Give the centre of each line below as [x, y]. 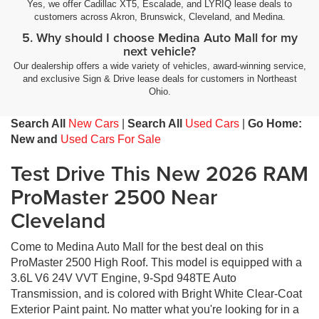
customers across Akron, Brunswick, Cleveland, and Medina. [159, 17]
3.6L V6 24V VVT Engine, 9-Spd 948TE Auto [124, 278]
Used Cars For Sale [111, 139]
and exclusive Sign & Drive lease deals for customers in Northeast [159, 78]
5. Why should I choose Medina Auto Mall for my [159, 37]
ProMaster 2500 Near [114, 197]
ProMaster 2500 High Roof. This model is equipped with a [156, 262]
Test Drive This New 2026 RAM [159, 173]
